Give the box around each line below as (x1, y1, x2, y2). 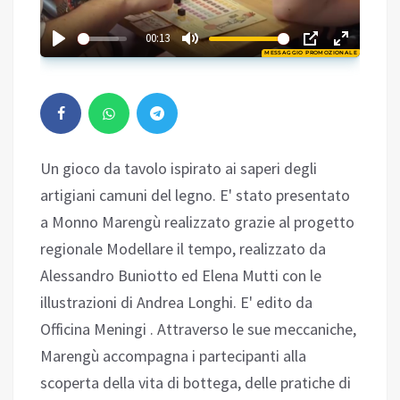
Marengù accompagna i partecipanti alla (40, 346, 306, 367)
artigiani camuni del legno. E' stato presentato (40, 185, 350, 206)
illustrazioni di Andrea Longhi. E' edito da (40, 292, 312, 313)
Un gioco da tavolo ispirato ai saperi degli (40, 158, 317, 179)
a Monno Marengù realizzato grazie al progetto (40, 212, 354, 233)
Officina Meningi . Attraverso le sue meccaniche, (40, 319, 356, 340)
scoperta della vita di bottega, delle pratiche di (40, 372, 351, 394)
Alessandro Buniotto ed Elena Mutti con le (40, 265, 321, 287)
